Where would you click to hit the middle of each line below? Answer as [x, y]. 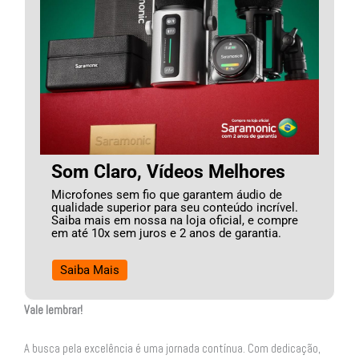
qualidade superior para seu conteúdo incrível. [174, 207]
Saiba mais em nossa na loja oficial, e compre [174, 220]
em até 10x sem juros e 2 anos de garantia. [166, 233]
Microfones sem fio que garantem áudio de [166, 194]
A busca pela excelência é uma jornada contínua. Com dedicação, [172, 348]
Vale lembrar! [53, 310]
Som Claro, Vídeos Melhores [168, 171]
